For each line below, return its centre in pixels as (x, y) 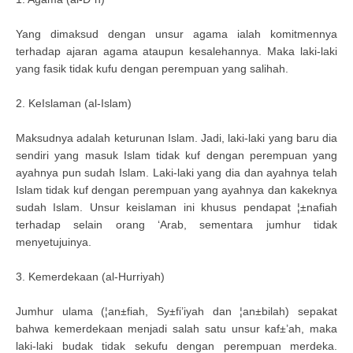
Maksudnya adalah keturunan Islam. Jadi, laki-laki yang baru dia (176, 138)
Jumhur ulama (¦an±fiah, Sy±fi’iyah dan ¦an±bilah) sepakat (176, 311)
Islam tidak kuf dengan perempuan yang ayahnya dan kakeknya (176, 190)
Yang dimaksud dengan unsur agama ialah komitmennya (176, 34)
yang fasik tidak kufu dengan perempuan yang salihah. (152, 69)
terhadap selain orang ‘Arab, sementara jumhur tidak (176, 225)
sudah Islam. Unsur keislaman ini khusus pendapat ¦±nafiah (176, 207)
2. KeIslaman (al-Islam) (74, 103)
